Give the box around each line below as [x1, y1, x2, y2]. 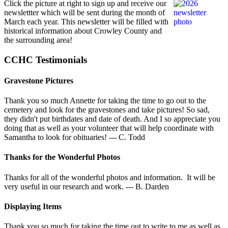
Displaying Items [4, 202, 62, 211]
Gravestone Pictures [4, 76, 73, 85]
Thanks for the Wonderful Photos [4, 153, 120, 162]
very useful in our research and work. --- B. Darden [4, 182, 169, 191]
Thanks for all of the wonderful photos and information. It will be [4, 173, 215, 182]
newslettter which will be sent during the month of [4, 8, 165, 17]
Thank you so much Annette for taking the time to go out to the [4, 96, 206, 105]
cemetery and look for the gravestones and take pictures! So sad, [4, 105, 210, 115]
